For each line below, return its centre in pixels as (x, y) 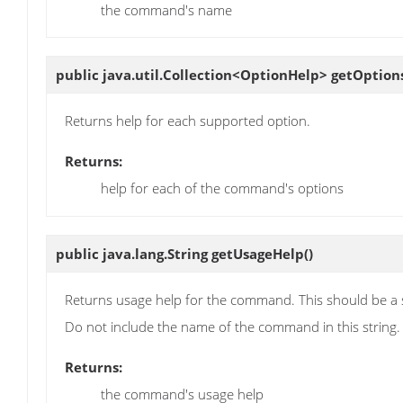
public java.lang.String (134, 253)
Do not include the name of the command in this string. (233, 326)
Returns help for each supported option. (188, 121)
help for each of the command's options (222, 188)
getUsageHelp (258, 253)
